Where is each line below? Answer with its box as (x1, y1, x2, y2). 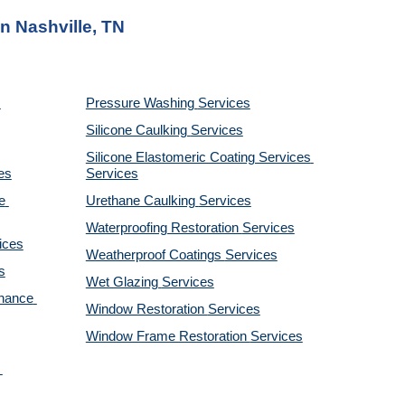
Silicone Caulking (85, 123, 191, 137)
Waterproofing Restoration (85, 221, 242, 235)
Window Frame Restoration (85, 329, 250, 344)
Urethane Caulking (85, 193, 199, 208)
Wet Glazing (85, 275, 162, 289)
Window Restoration (85, 302, 208, 316)
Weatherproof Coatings (85, 248, 225, 262)
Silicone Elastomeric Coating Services (85, 150, 311, 165)
